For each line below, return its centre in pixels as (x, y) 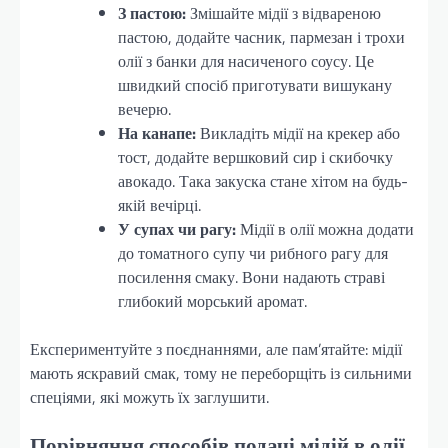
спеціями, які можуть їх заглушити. (149, 396)
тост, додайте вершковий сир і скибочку (255, 156)
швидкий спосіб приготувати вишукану (255, 84)
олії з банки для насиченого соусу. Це (246, 60)
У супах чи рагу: (177, 228)
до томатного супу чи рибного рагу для (253, 252)
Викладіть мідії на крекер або (298, 132)
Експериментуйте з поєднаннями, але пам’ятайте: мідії (216, 348)
